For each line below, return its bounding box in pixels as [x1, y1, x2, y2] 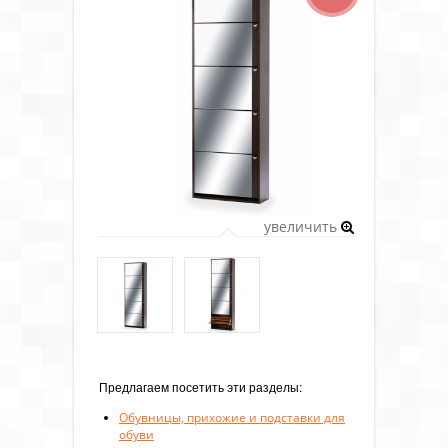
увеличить [264, 217, 341, 236]
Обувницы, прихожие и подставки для [119, 408, 345, 426]
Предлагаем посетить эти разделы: [99, 377, 302, 395]
